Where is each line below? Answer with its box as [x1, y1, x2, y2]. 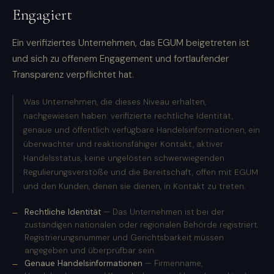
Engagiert [12, 5, 72, 24]
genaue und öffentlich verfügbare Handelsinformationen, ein [23, 125, 260, 136]
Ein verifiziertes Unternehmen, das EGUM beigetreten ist [12, 37, 250, 50]
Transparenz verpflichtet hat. [12, 68, 134, 81]
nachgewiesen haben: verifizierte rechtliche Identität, [23, 111, 233, 122]
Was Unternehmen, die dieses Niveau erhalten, [23, 97, 206, 108]
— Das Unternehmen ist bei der [101, 207, 224, 218]
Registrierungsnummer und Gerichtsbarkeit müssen [24, 232, 224, 243]
